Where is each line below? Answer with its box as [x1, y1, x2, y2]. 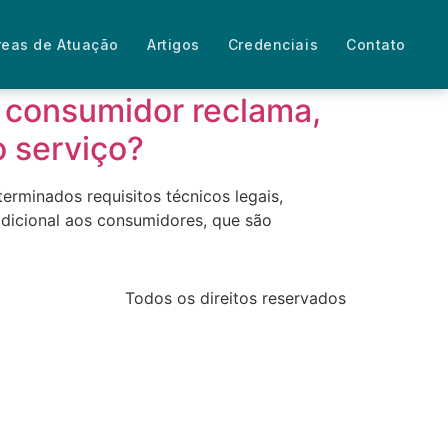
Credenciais [227, 35, 319, 53]
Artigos [146, 35, 200, 53]
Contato [346, 35, 406, 53]
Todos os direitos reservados [125, 288, 346, 309]
